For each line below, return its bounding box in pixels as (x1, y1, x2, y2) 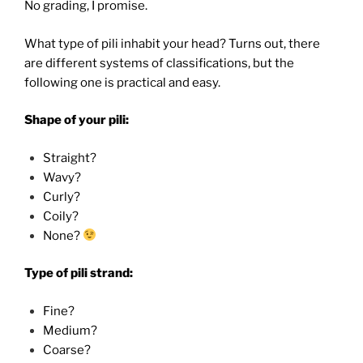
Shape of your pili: (24, 113, 129, 128)
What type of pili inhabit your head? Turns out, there (24, 36, 320, 51)
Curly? (42, 189, 80, 204)
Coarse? (42, 342, 91, 357)
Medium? (42, 322, 97, 338)
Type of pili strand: (24, 266, 135, 281)
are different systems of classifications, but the (24, 55, 294, 70)
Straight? (42, 150, 96, 165)
